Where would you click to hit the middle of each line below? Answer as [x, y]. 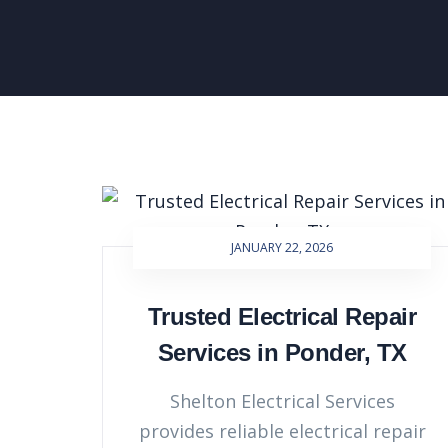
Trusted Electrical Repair [282, 316]
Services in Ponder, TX [282, 352]
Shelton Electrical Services [282, 401]
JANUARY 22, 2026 [282, 247]
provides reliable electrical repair [282, 431]
